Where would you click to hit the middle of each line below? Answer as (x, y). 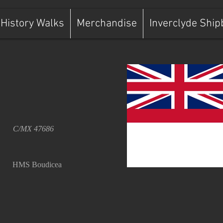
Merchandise (107, 24)
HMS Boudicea (37, 165)
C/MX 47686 (33, 129)
